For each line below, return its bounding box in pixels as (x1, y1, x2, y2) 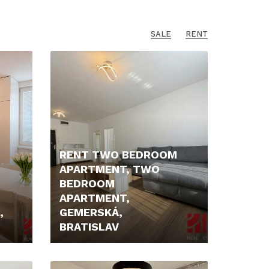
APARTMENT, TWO (59, 163, 160, 175)
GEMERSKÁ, (59, 206, 122, 219)
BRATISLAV (59, 220, 119, 233)
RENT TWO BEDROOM (59, 148, 177, 161)
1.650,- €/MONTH (59, 250, 134, 261)
